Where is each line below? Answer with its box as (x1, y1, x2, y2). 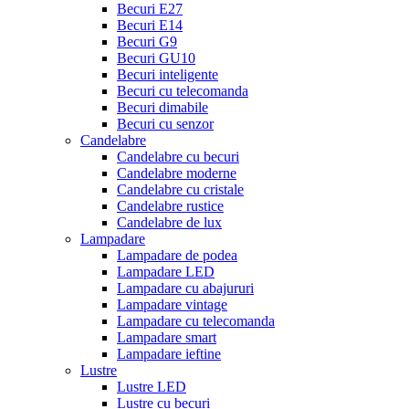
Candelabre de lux (117, 215, 222, 231)
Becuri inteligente (117, 67, 218, 83)
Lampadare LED (117, 264, 215, 280)
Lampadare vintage (117, 297, 227, 313)
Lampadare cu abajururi (117, 280, 254, 297)
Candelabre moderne (117, 165, 236, 182)
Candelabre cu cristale (117, 182, 244, 198)
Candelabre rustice (117, 198, 224, 215)
